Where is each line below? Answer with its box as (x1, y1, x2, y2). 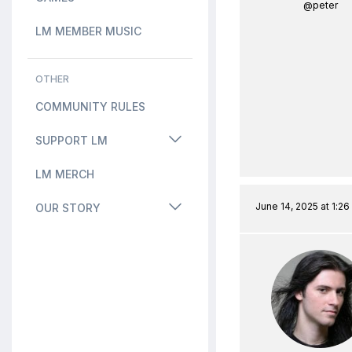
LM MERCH (35, 167, 94, 181)
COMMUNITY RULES (35, 100, 145, 113)
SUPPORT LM (35, 134, 108, 147)
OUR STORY (35, 201, 101, 214)
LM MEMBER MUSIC (35, 24, 141, 38)
